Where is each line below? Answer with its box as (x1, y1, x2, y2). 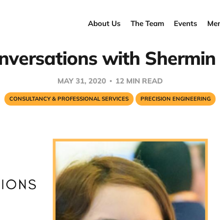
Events (174, 18, 197, 28)
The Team (131, 18, 164, 28)
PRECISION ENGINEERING (140, 95, 211, 102)
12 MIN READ (113, 76, 163, 85)
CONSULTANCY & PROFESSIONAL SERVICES (9, 95, 129, 102)
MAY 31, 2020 (57, 76, 108, 85)
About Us (88, 18, 121, 28)
